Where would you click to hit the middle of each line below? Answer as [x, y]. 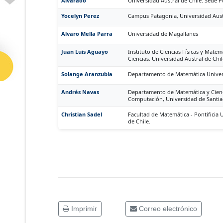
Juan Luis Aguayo [85, 52]
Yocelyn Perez [80, 16]
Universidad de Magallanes [163, 34]
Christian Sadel [82, 114]
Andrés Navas [80, 92]
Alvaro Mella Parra [87, 34]
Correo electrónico [167, 208]
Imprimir [83, 208]
